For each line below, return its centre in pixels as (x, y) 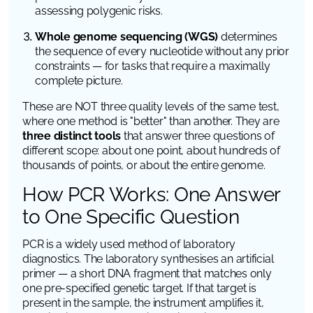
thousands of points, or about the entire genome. (144, 165)
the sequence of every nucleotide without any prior (162, 51)
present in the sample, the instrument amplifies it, (143, 303)
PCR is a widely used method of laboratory (129, 244)
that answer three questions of (198, 136)
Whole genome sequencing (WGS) (127, 36)
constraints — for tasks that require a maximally (153, 66)
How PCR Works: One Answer (151, 194)
